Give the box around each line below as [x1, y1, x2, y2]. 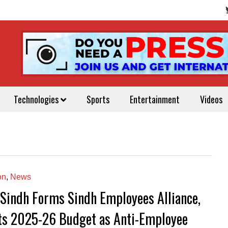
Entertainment [130, 93, 180, 106]
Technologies [14, 93, 61, 106]
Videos [200, 93, 222, 106]
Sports [87, 93, 109, 106]
